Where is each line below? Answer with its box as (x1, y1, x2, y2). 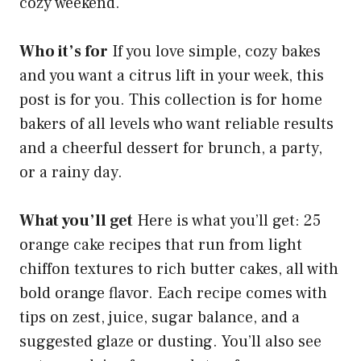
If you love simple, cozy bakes (108, 41, 321, 63)
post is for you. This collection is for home (19, 89, 322, 111)
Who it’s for (19, 41, 108, 63)
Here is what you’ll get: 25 (133, 210, 321, 232)
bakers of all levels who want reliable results (19, 114, 334, 135)
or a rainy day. (19, 162, 122, 184)
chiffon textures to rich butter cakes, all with (19, 259, 338, 280)
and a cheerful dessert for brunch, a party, (19, 138, 322, 160)
